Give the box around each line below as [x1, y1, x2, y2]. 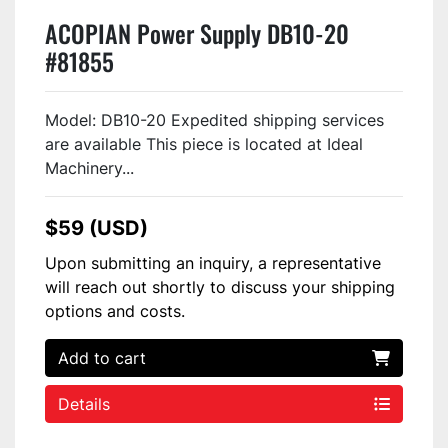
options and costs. [45, 301, 185, 322]
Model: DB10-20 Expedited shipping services [45, 110, 384, 131]
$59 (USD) [45, 216, 148, 241]
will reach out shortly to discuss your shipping [45, 277, 395, 298]
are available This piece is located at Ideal [45, 134, 363, 155]
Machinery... [45, 158, 134, 179]
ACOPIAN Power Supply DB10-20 [45, 14, 349, 51]
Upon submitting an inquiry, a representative [45, 253, 381, 274]
